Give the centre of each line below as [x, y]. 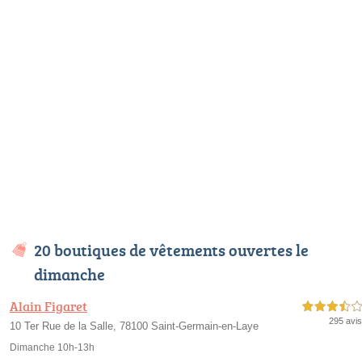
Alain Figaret [48, 306]
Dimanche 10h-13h [52, 347]
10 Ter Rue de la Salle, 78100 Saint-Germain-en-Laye [134, 326]
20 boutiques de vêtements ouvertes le [171, 250]
